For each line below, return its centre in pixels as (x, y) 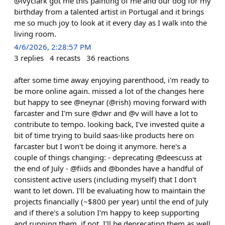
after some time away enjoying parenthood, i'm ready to (111, 80)
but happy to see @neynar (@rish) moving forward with (110, 102)
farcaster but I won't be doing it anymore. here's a (100, 146)
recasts (68, 58)
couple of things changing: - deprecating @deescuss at (108, 157)
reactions (113, 58)
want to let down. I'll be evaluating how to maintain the (109, 191)
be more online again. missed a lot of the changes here (109, 91)
